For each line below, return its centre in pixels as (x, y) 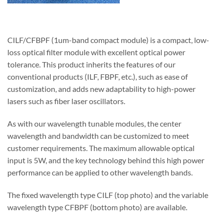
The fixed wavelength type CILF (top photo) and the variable (108, 195)
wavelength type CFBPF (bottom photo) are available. (97, 207)
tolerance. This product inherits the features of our (91, 65)
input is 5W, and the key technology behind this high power (106, 160)
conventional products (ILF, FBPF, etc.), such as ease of (98, 77)
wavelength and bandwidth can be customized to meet (98, 135)
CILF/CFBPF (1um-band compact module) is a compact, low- (108, 40)
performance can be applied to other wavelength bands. (100, 172)
